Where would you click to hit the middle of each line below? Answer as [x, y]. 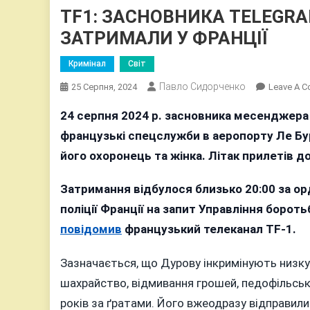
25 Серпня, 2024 [104, 86]
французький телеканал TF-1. [209, 229]
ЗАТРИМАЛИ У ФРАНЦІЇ [164, 38]
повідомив [91, 229]
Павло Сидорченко [202, 86]
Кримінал [87, 63]
